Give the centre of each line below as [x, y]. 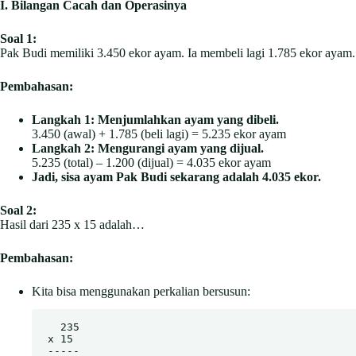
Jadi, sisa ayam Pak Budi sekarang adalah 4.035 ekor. [176, 177]
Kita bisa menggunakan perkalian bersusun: [141, 292]
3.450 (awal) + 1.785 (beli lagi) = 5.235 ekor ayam [159, 134]
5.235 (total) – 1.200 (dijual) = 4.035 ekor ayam [151, 163]
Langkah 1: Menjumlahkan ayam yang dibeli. [155, 120]
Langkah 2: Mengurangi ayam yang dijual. [148, 149]
